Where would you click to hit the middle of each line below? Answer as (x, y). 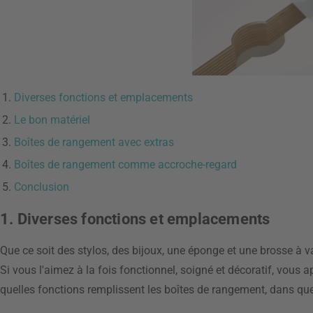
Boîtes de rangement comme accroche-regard (125, 165)
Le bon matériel (52, 120)
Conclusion (42, 187)
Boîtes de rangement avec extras (94, 142)
